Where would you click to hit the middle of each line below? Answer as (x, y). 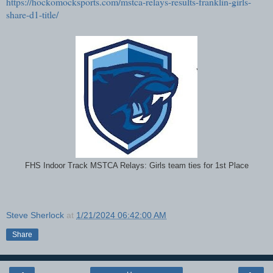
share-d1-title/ (32, 14)
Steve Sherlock (35, 215)
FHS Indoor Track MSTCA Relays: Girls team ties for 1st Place (136, 165)
